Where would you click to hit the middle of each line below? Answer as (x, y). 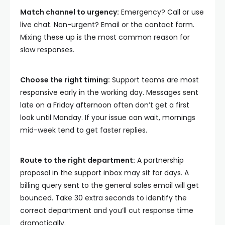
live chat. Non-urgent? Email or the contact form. (107, 25)
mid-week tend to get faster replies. (84, 130)
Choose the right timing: (65, 80)
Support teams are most (154, 80)
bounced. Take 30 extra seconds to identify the (103, 198)
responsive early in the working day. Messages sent (109, 92)
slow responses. (47, 50)
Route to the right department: (78, 160)
